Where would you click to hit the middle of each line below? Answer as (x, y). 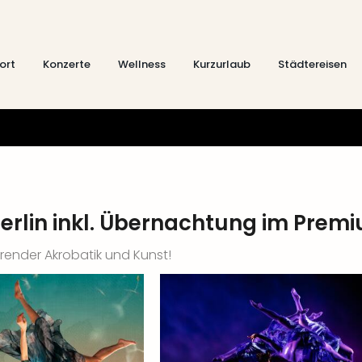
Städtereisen (312, 64)
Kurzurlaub (222, 64)
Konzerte (67, 64)
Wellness (142, 64)
